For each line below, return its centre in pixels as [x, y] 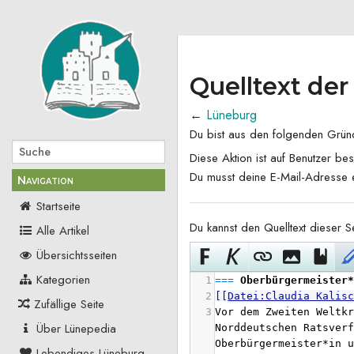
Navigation [45, 180]
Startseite [58, 207]
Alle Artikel [62, 231]
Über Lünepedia [76, 329]
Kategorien [63, 280]
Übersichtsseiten [76, 256]
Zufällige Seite [69, 305]
